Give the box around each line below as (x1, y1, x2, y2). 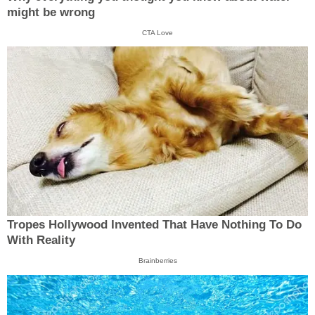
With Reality (7, 233, 75, 247)
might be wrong (7, 5, 95, 19)
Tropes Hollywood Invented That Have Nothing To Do (7, 218, 302, 232)
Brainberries (138, 257, 177, 265)
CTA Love (142, 28, 173, 37)
